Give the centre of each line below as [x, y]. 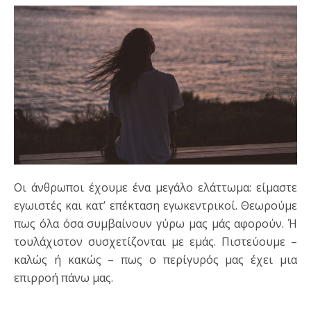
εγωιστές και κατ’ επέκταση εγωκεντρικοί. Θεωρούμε [155, 206]
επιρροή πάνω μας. [64, 278]
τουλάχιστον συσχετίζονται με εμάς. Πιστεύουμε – [155, 242]
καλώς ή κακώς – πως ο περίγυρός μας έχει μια [155, 260]
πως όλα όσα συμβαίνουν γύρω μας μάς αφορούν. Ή [155, 224]
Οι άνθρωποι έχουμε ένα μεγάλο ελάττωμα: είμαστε [18, 188]
